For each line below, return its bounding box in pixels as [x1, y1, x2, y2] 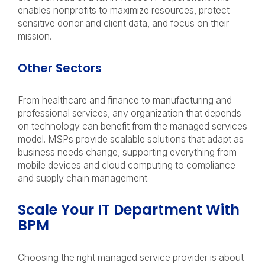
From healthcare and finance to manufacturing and [18, 94, 232, 106]
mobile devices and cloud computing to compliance [18, 159, 235, 171]
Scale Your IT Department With [18, 200, 240, 219]
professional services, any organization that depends [18, 107, 241, 119]
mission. [18, 30, 54, 42]
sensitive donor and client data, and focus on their [18, 17, 229, 29]
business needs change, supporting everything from [18, 146, 237, 158]
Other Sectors [18, 60, 108, 76]
